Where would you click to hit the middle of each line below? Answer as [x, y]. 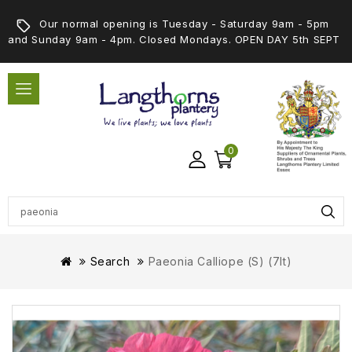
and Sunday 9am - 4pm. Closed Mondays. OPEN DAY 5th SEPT [174, 39]
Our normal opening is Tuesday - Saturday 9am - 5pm [185, 24]
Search [110, 261]
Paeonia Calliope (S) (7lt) [220, 261]
